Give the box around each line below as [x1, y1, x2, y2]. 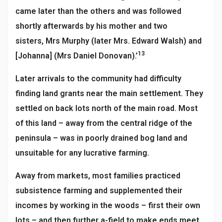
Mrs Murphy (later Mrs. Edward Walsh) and [46, 36, 202, 46]
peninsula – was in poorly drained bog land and [15, 133, 187, 143]
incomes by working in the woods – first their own [15, 200, 200, 210]
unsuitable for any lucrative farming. [15, 148, 149, 158]
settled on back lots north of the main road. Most [15, 103, 198, 113]
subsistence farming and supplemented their [15, 185, 182, 195]
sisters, [15, 36, 46, 46]
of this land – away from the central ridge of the [15, 118, 192, 128]
